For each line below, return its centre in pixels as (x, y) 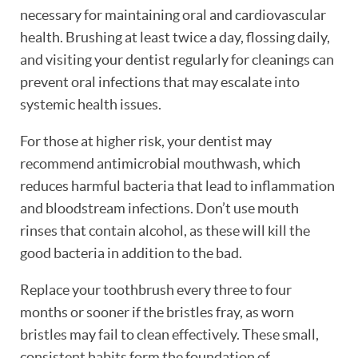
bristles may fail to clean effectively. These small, (169, 334)
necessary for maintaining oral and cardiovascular (173, 14)
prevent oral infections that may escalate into (160, 82)
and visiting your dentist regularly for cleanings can (177, 59)
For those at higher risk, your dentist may (146, 141)
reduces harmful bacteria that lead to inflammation (177, 185)
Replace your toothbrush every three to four (156, 289)
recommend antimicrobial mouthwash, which (160, 163)
